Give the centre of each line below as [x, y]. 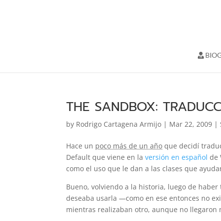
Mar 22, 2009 [191, 124]
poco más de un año [129, 146]
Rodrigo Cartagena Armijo [119, 124]
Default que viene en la [106, 157]
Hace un [81, 146]
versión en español [177, 157]
